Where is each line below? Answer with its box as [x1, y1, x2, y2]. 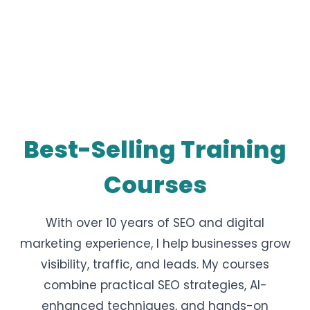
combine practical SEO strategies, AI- [43, 277, 267, 293]
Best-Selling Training [24, 133, 286, 166]
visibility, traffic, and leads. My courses [41, 256, 269, 273]
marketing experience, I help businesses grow [19, 235, 291, 252]
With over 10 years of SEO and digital [46, 215, 264, 231]
